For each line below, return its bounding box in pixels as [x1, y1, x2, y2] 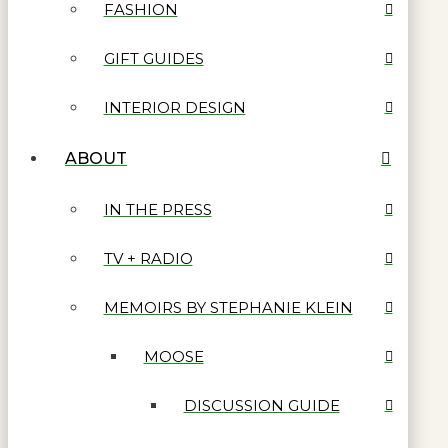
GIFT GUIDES [103, 48, 204, 68]
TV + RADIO [103, 248, 193, 268]
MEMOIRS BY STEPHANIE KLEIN [103, 297, 353, 317]
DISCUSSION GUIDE [183, 395, 340, 415]
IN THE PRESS [103, 199, 212, 219]
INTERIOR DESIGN [103, 97, 246, 117]
